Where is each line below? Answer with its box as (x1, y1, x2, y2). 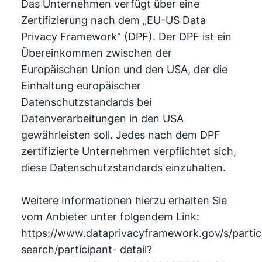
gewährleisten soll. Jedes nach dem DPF (20, 129, 220, 141)
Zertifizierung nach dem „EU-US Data (20, 14, 206, 26)
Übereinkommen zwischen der (20, 47, 172, 59)
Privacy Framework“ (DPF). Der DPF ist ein (20, 30, 232, 43)
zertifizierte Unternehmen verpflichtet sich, (20, 145, 236, 157)
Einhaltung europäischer (20, 80, 141, 92)
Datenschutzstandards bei (20, 96, 151, 108)
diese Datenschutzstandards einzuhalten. (20, 161, 226, 174)
